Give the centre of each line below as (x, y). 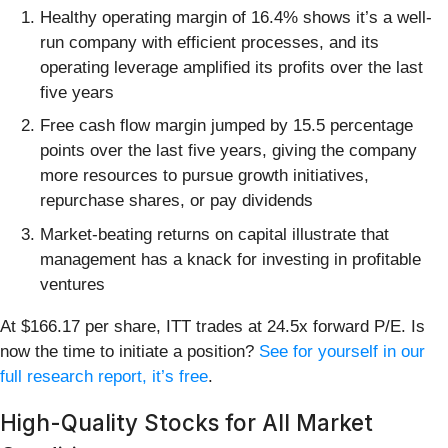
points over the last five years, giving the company (228, 151)
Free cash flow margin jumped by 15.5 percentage (226, 126)
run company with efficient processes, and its (209, 42)
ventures (72, 284)
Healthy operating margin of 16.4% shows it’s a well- (236, 17)
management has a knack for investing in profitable (230, 259)
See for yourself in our (342, 351)
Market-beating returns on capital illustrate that (214, 234)
